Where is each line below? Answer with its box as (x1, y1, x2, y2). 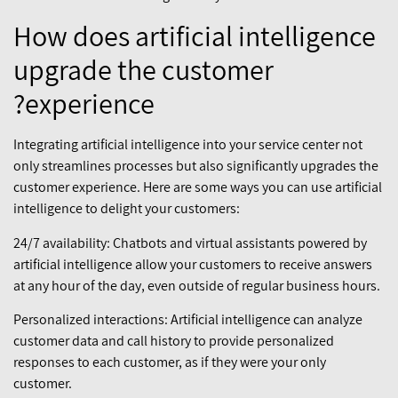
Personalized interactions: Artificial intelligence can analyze (13, 310, 362, 330)
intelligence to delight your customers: (13, 199, 240, 219)
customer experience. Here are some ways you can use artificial (13, 178, 382, 197)
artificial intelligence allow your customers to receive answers (13, 254, 372, 274)
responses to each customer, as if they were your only (13, 353, 326, 372)
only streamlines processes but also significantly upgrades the (13, 156, 378, 176)
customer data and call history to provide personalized (13, 331, 334, 351)
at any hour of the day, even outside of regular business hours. (13, 275, 380, 295)
